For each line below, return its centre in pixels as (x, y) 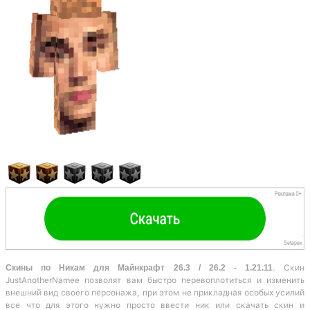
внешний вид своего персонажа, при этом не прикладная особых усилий (155, 292)
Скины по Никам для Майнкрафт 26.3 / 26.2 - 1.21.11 (139, 267)
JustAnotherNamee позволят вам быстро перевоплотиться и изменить (155, 280)
